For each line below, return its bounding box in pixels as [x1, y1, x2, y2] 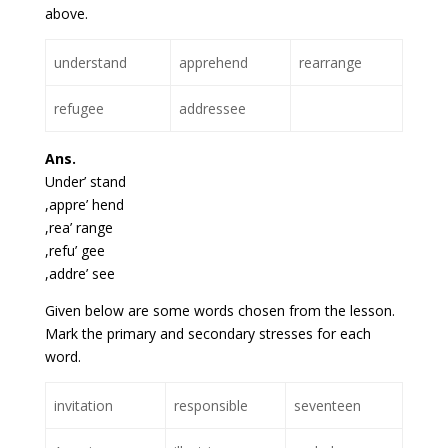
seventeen [294, 396, 361, 416]
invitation [54, 396, 113, 416]
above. [44, 4, 88, 24]
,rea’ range [44, 218, 113, 238]
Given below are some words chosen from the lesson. [44, 301, 395, 321]
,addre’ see [44, 264, 115, 284]
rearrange [299, 53, 362, 73]
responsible [174, 396, 248, 416]
